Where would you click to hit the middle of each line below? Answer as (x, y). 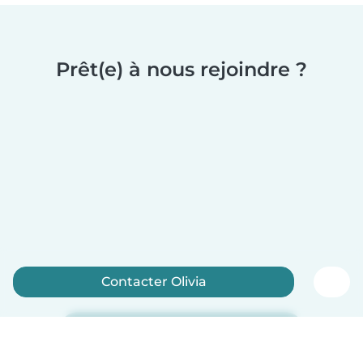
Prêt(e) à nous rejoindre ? (181, 70)
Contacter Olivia (154, 281)
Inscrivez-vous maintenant (181, 331)
